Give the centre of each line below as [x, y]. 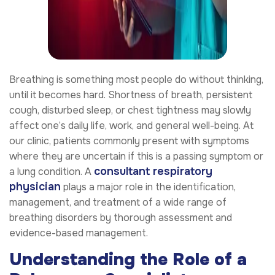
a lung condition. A [52, 172]
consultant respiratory [153, 172]
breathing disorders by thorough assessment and [121, 218]
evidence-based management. [79, 233]
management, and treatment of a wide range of [118, 203]
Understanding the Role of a [128, 260]
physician [35, 187]
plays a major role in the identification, [148, 187]
